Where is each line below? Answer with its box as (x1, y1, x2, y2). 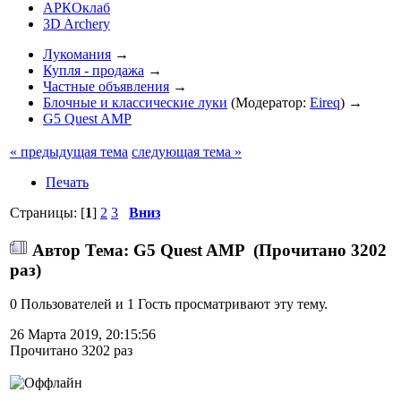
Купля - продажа (43, 63, 144, 78)
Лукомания (43, 47, 111, 62)
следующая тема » (132, 144, 242, 159)
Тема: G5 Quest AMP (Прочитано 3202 (81, 240, 387, 260)
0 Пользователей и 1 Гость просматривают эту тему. (10, 296, 328, 312)
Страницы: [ (10, 205, 85, 220)
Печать (46, 175, 89, 190)
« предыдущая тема (10, 144, 128, 159)
